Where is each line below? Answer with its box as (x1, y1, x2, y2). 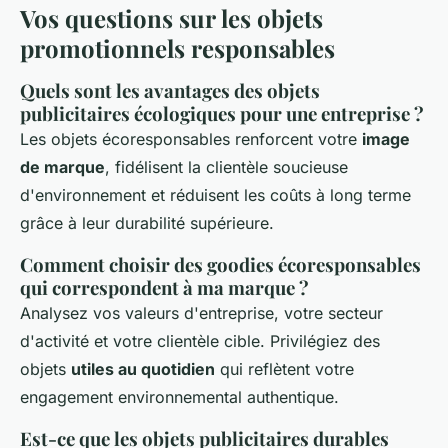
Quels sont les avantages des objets (20, 77, 320, 103)
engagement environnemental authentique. (20, 386, 339, 407)
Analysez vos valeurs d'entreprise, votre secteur (20, 302, 383, 323)
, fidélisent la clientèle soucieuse (105, 156, 348, 177)
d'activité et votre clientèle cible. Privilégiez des (20, 330, 380, 351)
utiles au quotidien (71, 358, 215, 379)
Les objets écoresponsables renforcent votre (20, 128, 362, 149)
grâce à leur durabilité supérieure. (20, 212, 274, 233)
